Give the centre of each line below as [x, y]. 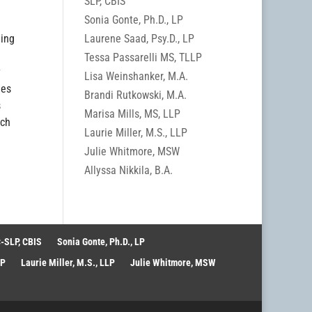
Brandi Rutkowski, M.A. [135, 95]
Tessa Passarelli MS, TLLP [143, 57]
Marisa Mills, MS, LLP [132, 114]
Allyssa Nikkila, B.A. [128, 170]
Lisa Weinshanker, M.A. [136, 76]
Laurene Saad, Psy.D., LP [139, 39]
